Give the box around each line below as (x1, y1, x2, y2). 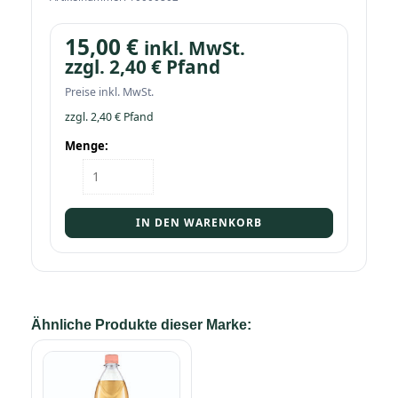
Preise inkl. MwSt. (65, 84, 154, 99)
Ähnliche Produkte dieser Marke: (31, 316, 251, 332)
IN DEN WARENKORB (136, 214, 262, 230)
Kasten (82, 158, 123, 175)
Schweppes (82, 176, 146, 193)
